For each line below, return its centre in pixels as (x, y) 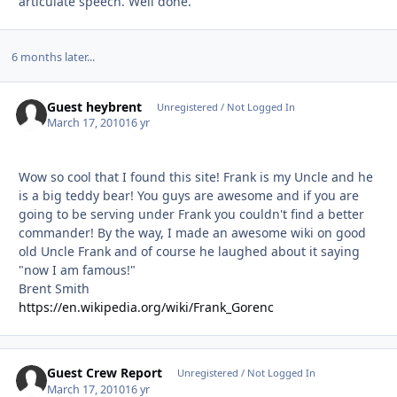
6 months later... (53, 57)
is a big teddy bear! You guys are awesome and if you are (189, 196)
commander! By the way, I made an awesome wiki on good (192, 233)
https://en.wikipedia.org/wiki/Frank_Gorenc (146, 307)
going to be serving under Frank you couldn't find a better (191, 214)
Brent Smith (54, 289)
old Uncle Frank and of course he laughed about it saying (189, 252)
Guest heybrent (95, 106)
